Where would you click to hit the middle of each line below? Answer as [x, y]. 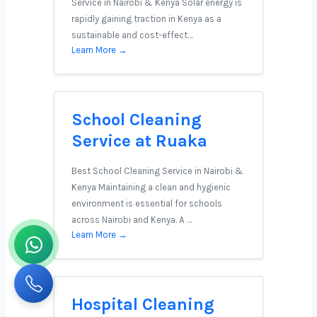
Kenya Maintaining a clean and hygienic [151, 187]
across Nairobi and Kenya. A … [132, 220]
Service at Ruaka [139, 141]
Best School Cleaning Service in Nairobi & [157, 171]
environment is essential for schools [147, 203]
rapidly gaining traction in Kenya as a [146, 19]
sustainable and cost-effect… [132, 35]
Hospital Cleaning [143, 304]
